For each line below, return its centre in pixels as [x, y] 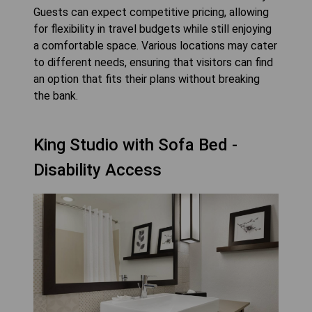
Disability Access [97, 170]
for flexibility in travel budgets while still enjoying [153, 29]
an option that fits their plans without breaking [147, 79]
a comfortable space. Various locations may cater [155, 45]
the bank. [56, 95]
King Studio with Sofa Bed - [135, 145]
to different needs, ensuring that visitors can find [153, 62]
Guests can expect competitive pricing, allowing [151, 12]
